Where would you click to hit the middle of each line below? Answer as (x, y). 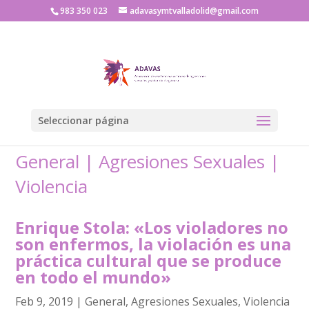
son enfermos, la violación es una (153, 244)
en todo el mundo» (93, 277)
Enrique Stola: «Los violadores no (152, 227)
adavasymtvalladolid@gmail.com (194, 11)
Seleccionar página (83, 120)
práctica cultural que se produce (149, 260)
